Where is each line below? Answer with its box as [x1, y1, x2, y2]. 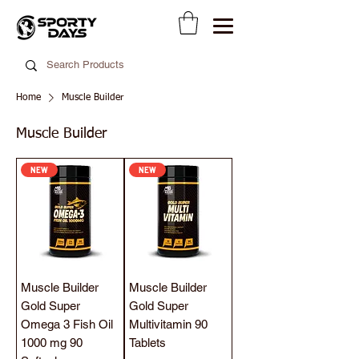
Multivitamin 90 [129, 317, 208, 331]
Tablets [129, 335, 166, 349]
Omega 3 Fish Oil [21, 317, 113, 331]
